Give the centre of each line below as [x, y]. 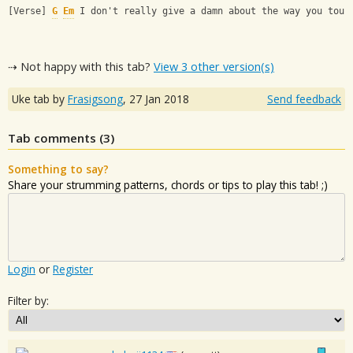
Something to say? [58, 169]
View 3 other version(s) [214, 67]
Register [73, 269]
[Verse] [30, 11]
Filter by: [28, 301]
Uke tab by [40, 99]
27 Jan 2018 [159, 99]
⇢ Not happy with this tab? [81, 67]
